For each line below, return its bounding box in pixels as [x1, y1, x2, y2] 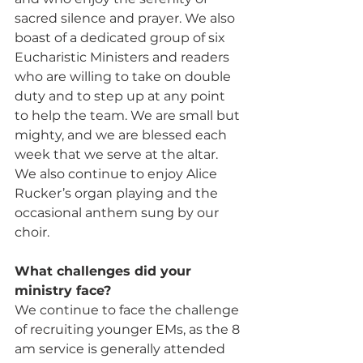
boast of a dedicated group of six [15, 29, 228, 45]
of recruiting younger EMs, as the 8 [15, 321, 243, 337]
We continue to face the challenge [15, 301, 242, 318]
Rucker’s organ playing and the [15, 185, 221, 201]
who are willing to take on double [15, 68, 234, 84]
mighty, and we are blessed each [15, 126, 230, 143]
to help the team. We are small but [15, 107, 243, 123]
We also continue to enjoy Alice [15, 165, 220, 181]
